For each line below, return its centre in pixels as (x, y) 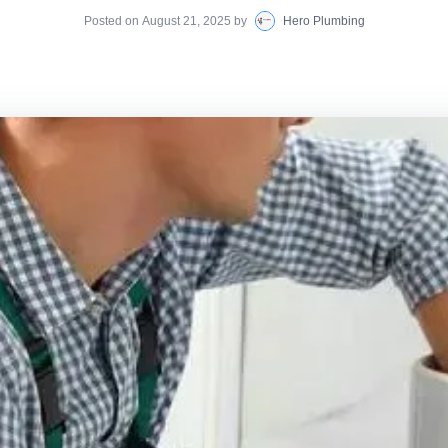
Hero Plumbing (323, 21)
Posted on (112, 21)
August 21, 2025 (186, 21)
